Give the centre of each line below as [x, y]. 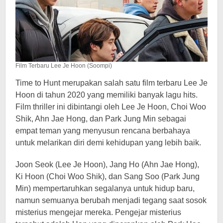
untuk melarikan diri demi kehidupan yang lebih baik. [108, 142]
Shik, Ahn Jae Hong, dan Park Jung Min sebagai [101, 118]
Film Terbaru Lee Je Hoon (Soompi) [64, 65]
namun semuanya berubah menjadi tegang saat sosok [111, 200]
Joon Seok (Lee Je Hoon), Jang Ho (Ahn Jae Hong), [107, 164]
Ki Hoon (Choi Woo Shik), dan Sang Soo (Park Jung [108, 176]
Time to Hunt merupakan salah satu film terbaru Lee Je [111, 83]
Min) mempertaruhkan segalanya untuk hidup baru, [105, 188]
